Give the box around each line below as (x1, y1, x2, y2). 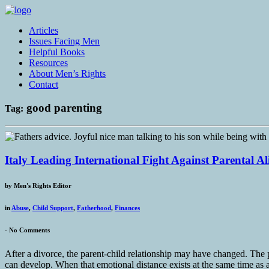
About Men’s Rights (29, 68, 106, 79)
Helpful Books (29, 47, 85, 57)
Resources (29, 58, 68, 68)
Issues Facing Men (29, 36, 100, 46)
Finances (115, 204, 140, 212)
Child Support (32, 204, 73, 212)
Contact (29, 79, 58, 89)
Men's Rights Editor (12, 182, 71, 190)
